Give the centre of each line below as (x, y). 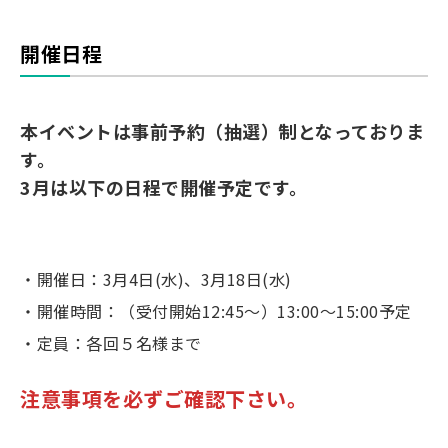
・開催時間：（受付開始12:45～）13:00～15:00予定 (216, 311)
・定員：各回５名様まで (111, 343)
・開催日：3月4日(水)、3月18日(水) (156, 279)
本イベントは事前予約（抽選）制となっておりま (222, 131)
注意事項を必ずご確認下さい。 (163, 399)
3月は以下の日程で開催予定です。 (163, 187)
